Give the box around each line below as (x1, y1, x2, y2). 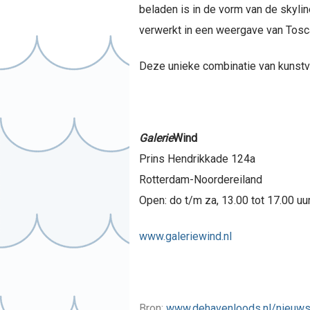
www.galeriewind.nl (138, 229, 232, 243)
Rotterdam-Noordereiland (138, 172, 262, 186)
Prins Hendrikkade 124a (138, 152, 255, 165)
